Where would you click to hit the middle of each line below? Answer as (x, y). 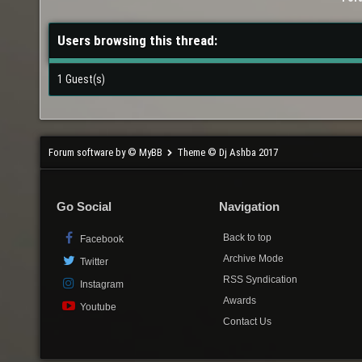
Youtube (97, 307)
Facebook (100, 240)
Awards (240, 301)
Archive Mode (253, 259)
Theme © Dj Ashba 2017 (227, 152)
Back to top (247, 238)
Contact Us (247, 322)
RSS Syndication (260, 280)
